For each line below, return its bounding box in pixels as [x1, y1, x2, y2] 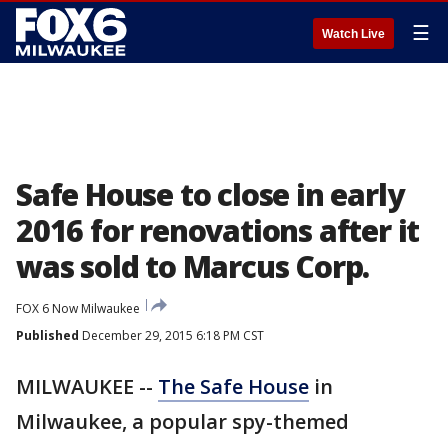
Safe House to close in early [16, 174, 404, 215]
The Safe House [158, 373, 309, 400]
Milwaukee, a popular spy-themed [16, 408, 349, 435]
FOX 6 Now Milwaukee [16, 300, 140, 317]
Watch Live [322, 27, 385, 41]
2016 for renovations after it [16, 210, 420, 251]
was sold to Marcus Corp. [16, 246, 370, 287]
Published [16, 327, 79, 344]
